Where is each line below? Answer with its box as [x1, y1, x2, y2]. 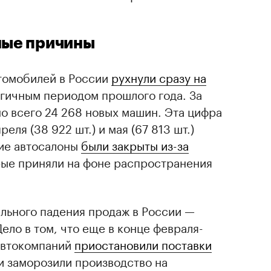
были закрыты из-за [81, 135, 189, 154]
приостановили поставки [74, 234, 212, 253]
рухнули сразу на [111, 67, 206, 86]
